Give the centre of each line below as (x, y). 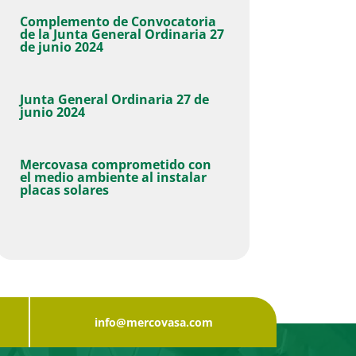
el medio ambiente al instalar (113, 177)
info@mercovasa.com (153, 323)
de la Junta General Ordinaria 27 (122, 34)
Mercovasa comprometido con (115, 164)
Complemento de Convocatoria (118, 21)
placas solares (64, 190)
